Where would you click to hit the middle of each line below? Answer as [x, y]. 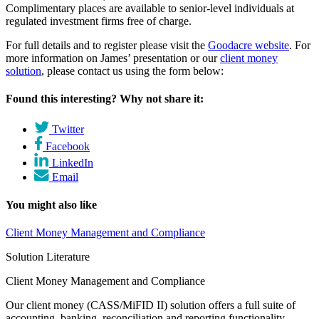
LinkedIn [73, 162]
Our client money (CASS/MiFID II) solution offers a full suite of [151, 305]
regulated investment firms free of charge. [99, 21]
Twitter [68, 129]
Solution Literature [48, 257]
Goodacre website [249, 46]
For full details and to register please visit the [107, 46]
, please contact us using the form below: [132, 71]
